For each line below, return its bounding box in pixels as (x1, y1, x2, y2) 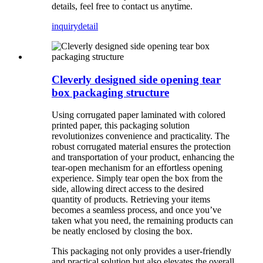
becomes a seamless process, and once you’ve (52, 205, 221, 215)
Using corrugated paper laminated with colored (52, 110, 225, 120)
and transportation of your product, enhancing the (52, 152, 234, 163)
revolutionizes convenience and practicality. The (52, 131, 230, 141)
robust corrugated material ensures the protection (52, 141, 231, 152)
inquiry (52, 21, 78, 31)
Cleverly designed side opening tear (52, 73, 221, 86)
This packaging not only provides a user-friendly (52, 246, 231, 257)
